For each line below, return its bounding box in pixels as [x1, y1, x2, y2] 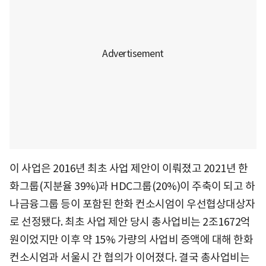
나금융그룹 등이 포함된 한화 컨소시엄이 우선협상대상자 [9, 197, 255, 211]
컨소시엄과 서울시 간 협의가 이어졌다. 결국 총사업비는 [9, 250, 249, 264]
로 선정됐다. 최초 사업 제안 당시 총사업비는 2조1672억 [9, 214, 251, 229]
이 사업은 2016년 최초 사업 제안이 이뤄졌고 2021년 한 [9, 161, 248, 175]
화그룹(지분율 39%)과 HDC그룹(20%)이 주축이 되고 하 [9, 179, 255, 193]
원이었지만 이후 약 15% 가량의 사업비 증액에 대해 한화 [9, 232, 253, 246]
